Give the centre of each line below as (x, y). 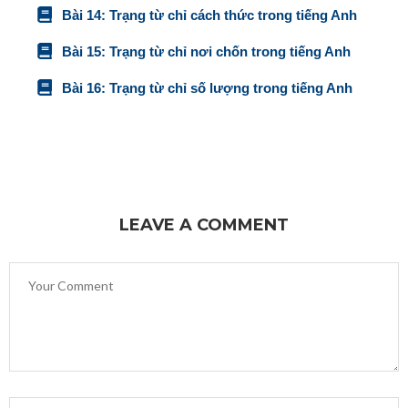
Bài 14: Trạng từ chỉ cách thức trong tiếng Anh (209, 15)
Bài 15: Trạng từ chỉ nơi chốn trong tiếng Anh (206, 51)
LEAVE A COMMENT (204, 225)
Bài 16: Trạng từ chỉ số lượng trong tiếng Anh (207, 87)
